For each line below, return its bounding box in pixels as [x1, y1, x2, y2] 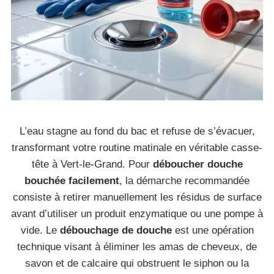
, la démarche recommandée [119, 175, 250, 187]
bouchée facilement [24, 175, 119, 187]
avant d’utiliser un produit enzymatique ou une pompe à [11, 208, 263, 220]
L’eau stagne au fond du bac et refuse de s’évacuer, [19, 125, 255, 137]
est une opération [171, 224, 254, 236]
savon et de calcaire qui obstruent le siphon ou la [25, 257, 249, 269]
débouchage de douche [59, 224, 172, 236]
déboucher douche [152, 158, 243, 170]
